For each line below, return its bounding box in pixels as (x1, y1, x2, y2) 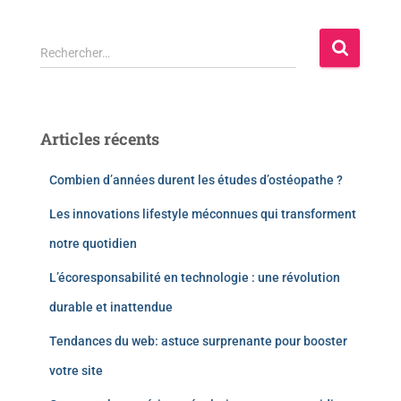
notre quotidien (49, 236, 137, 251)
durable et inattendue (49, 300, 173, 314)
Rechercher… (40, 46, 110, 60)
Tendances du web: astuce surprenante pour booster (49, 334, 347, 348)
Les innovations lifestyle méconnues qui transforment (49, 207, 356, 221)
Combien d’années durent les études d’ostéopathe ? (49, 173, 343, 187)
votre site (49, 363, 103, 378)
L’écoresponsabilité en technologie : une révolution (49, 270, 340, 285)
